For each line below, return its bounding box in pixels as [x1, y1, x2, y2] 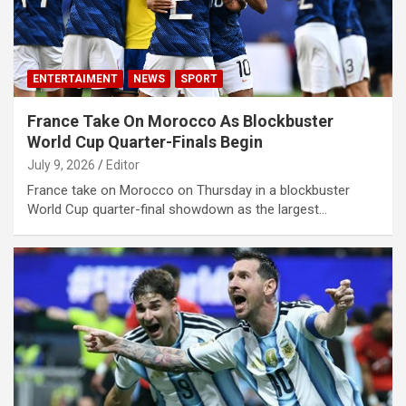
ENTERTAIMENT [33, 72, 118, 85]
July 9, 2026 [27, 157, 95, 172]
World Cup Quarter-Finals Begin [27, 131, 263, 151]
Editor [106, 157, 140, 172]
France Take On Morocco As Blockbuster [27, 111, 333, 130]
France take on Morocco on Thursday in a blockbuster [27, 181, 350, 198]
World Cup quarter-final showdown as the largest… [27, 200, 327, 217]
